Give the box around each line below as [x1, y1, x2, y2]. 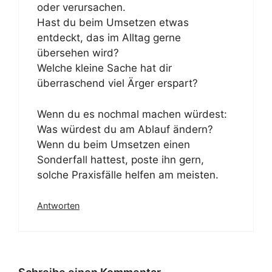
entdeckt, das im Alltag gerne [37, 32, 181, 44]
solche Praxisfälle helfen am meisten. [37, 168, 219, 181]
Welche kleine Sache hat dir [37, 62, 172, 74]
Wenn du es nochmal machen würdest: [37, 107, 227, 120]
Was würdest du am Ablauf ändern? [37, 123, 213, 135]
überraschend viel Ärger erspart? [37, 77, 198, 89]
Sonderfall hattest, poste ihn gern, [37, 153, 204, 166]
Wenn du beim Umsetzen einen [37, 138, 190, 151]
